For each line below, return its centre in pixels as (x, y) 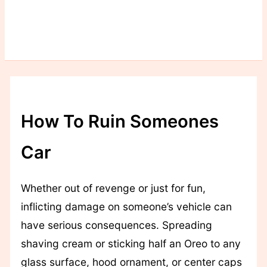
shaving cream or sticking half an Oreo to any (131, 243)
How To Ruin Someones (119, 122)
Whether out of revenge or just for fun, (113, 188)
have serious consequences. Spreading (116, 225)
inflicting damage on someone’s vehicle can (126, 206)
